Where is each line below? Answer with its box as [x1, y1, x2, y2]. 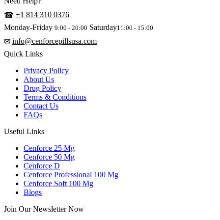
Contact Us [24, 102, 58, 110]
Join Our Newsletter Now [4, 205, 84, 214]
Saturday [87, 23, 117, 32]
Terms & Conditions [24, 93, 86, 102]
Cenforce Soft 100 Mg [24, 179, 93, 188]
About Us [24, 75, 54, 84]
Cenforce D [24, 162, 60, 170]
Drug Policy [24, 84, 61, 93]
